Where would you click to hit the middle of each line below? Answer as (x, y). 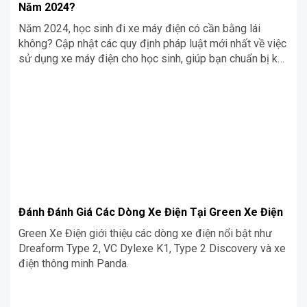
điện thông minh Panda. (74, 263)
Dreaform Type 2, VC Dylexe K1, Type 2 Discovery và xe (152, 248)
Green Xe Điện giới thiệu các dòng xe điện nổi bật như (145, 233)
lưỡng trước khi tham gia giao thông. (103, 73)
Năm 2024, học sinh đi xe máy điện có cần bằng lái (139, 28)
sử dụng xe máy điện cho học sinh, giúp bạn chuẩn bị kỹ (151, 58)
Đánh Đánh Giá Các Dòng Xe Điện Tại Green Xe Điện (151, 212)
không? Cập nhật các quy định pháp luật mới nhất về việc (152, 43)
